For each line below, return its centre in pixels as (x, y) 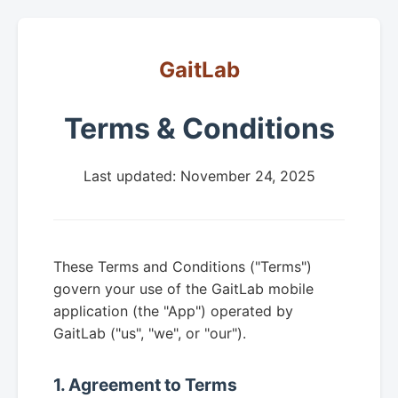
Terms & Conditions (199, 129)
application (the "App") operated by (173, 311)
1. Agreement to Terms (145, 385)
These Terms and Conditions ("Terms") (183, 267)
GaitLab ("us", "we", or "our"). (150, 334)
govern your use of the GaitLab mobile (183, 289)
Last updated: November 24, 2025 (199, 176)
